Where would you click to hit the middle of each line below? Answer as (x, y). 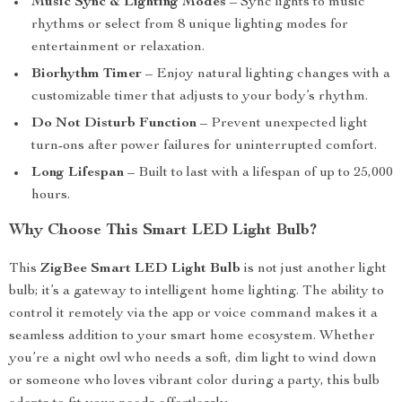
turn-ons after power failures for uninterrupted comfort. (204, 146)
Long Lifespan (78, 173)
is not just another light (314, 269)
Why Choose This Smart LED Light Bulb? (163, 231)
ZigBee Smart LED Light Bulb (140, 269)
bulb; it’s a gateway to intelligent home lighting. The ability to (197, 292)
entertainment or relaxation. (118, 48)
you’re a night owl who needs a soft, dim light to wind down (193, 359)
